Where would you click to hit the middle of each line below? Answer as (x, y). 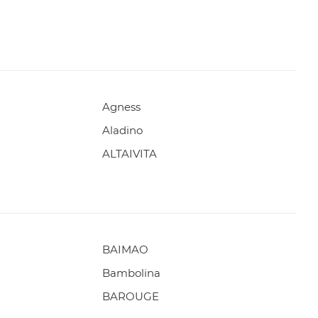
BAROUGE (130, 296)
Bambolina (131, 273)
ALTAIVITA (129, 154)
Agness (121, 107)
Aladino (122, 130)
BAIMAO (125, 250)
